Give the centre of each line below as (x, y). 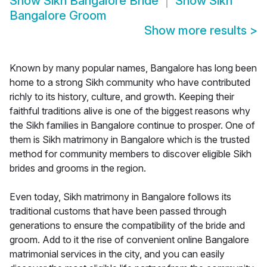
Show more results (197, 31)
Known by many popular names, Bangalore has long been (133, 68)
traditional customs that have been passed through (118, 211)
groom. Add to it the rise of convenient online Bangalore (129, 240)
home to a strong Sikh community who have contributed (130, 83)
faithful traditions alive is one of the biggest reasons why (130, 111)
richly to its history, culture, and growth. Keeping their (122, 97)
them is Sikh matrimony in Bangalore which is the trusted (130, 140)
